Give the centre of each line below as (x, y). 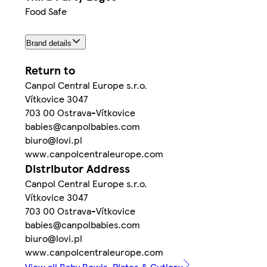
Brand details (49, 43)
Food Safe (46, 11)
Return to (50, 70)
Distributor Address (77, 168)
